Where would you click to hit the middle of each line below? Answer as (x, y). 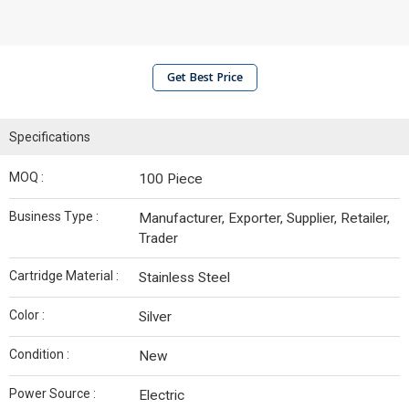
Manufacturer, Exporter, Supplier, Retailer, (264, 218)
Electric (162, 395)
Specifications (50, 137)
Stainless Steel (184, 278)
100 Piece (171, 179)
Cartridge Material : (64, 276)
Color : (27, 315)
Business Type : (54, 216)
